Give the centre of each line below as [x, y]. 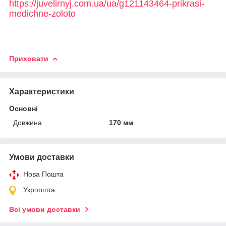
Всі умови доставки [45, 209]
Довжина [27, 122]
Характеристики [42, 91]
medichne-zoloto [42, 13]
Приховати [29, 58]
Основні [23, 108]
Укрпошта [39, 189]
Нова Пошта [43, 174]
